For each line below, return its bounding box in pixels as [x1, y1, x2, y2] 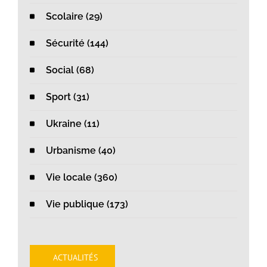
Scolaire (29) [46, 11, 103, 23]
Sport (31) [46, 91, 89, 103]
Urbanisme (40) [46, 145, 116, 157]
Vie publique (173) [46, 198, 128, 210]
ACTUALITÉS [52, 252, 98, 263]
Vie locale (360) [46, 172, 117, 184]
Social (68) [46, 64, 94, 76]
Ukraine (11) [46, 118, 100, 130]
